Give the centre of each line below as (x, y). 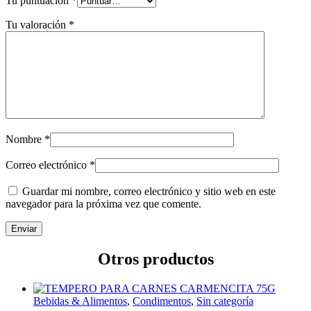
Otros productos (155, 259)
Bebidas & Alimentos (80, 301)
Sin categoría (225, 301)
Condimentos (162, 301)
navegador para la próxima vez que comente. (103, 203)
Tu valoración (37, 24)
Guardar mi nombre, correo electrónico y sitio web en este (149, 191)
